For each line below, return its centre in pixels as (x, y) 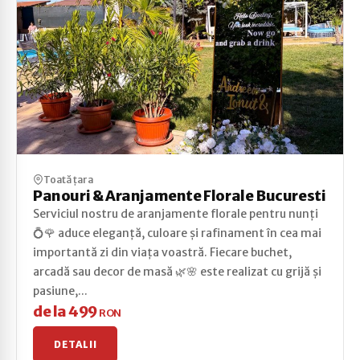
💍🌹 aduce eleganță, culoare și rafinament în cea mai (177, 233)
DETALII (76, 344)
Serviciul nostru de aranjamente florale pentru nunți (176, 213)
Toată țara (68, 179)
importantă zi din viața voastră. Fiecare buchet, (162, 252)
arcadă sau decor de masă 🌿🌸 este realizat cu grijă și (177, 271)
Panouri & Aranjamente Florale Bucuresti (180, 195)
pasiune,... (60, 290)
